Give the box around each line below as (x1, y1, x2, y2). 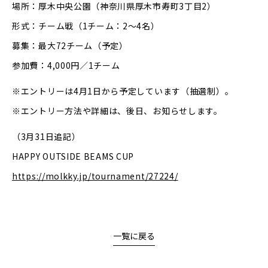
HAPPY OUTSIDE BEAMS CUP (12, 150, 135, 163)
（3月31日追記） (12, 130, 81, 143)
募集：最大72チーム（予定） (12, 39, 128, 52)
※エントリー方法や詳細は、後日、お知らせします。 (12, 105, 223, 117)
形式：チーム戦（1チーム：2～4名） (12, 20, 160, 32)
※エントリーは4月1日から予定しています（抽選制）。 (12, 85, 234, 98)
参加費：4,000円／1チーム (12, 59, 120, 72)
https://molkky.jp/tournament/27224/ (12, 170, 178, 182)
